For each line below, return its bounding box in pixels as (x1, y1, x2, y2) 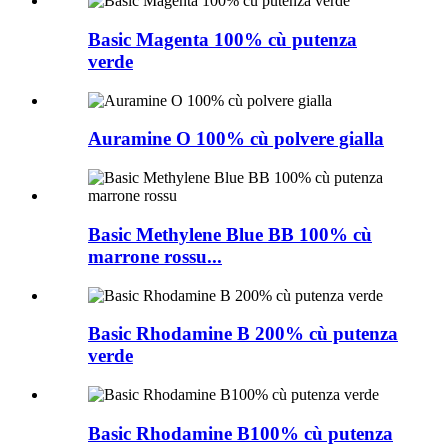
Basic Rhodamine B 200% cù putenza (88, 323, 398, 345)
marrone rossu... (88, 245, 222, 267)
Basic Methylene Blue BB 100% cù (88, 223, 372, 245)
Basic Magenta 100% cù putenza (88, 29, 357, 51)
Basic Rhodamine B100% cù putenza (88, 422, 393, 444)
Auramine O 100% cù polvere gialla (88, 128, 384, 150)
